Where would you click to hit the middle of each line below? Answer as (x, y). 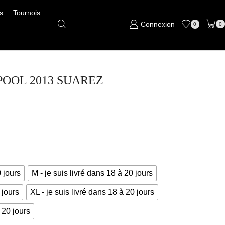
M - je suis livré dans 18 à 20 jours (92, 173)
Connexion (157, 24)
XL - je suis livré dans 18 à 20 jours (92, 192)
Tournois (26, 13)
